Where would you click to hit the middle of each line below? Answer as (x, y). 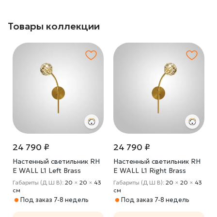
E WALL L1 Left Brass (47, 170)
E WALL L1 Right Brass (150, 170)
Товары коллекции (54, 26)
